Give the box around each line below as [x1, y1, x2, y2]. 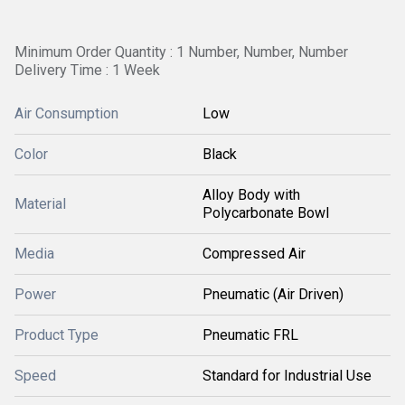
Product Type [14, 326, 99, 344]
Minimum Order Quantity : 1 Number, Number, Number [14, 43, 348, 61]
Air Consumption [14, 105, 118, 122]
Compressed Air [202, 245, 306, 262]
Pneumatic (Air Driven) [202, 286, 344, 303]
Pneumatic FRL [202, 326, 298, 344]
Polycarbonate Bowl [202, 204, 329, 221]
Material [14, 195, 66, 212]
